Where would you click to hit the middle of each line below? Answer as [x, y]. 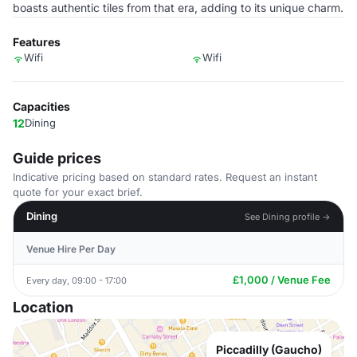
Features [37, 42]
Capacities [41, 106]
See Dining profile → [288, 216]
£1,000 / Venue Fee [282, 280]
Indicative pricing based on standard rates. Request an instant [165, 177]
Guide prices [57, 158]
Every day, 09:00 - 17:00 [76, 280]
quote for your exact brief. [78, 192]
